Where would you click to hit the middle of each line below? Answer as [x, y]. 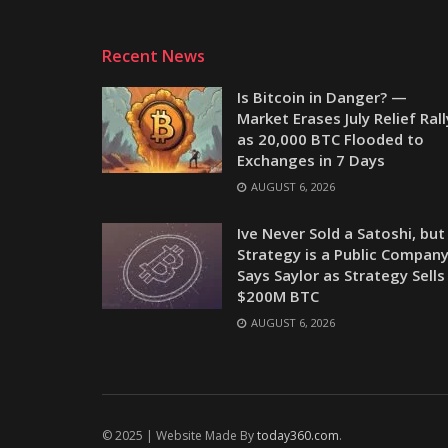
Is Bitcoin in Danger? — [322, 97]
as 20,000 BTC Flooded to [330, 139]
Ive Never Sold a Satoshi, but [341, 233]
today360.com [298, 435]
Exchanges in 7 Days [311, 160]
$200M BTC [278, 296]
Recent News [153, 56]
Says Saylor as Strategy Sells [341, 275]
